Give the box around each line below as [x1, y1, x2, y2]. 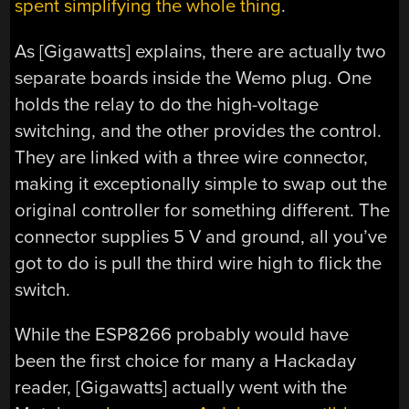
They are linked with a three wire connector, [15, 145, 369, 169]
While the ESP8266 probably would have [15, 323, 350, 347]
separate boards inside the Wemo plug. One [15, 66, 372, 89]
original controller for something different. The [15, 198, 391, 222]
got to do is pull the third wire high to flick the [15, 251, 383, 275]
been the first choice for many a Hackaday [15, 350, 357, 373]
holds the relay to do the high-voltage [15, 92, 320, 116]
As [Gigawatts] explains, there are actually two [15, 39, 387, 63]
